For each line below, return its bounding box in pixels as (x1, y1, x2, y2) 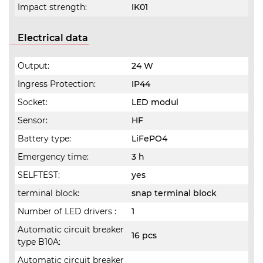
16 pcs (131, 230, 157, 241)
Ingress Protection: (18, 79, 96, 89)
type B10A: (18, 237, 60, 247)
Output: (18, 60, 49, 71)
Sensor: (18, 115, 48, 126)
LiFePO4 (131, 133, 167, 144)
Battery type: (18, 133, 71, 144)
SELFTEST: (18, 170, 60, 180)
